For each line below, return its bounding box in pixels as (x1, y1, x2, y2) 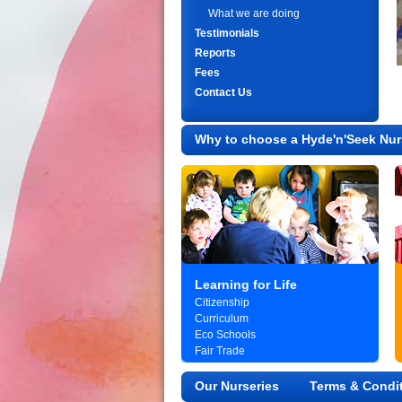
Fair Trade (195, 345, 245, 357)
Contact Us (195, 86, 252, 99)
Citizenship (195, 296, 249, 309)
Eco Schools (195, 328, 256, 341)
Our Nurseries (195, 379, 279, 393)
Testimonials (195, 27, 259, 39)
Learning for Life (195, 277, 297, 292)
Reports (195, 47, 236, 59)
